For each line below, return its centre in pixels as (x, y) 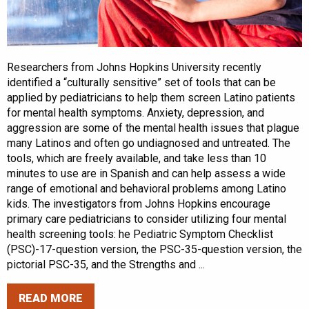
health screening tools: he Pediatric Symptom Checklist (140, 234)
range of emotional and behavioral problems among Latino (147, 188)
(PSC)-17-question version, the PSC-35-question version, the (154, 249)
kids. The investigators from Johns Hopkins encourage (139, 203)
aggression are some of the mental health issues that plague (153, 128)
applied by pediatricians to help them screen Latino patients (151, 97)
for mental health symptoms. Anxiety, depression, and (136, 112)
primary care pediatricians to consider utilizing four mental (147, 219)
